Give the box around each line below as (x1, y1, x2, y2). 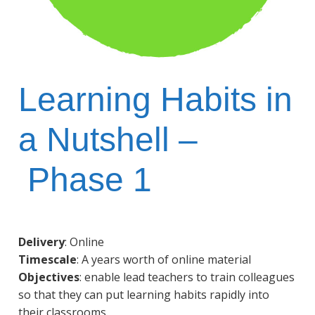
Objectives (18, 269, 79, 285)
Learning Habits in (18, 80, 292, 118)
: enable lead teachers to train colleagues (79, 269, 295, 285)
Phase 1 (18, 160, 152, 198)
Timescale (18, 251, 77, 267)
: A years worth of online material (76, 251, 251, 267)
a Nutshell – (18, 120, 198, 158)
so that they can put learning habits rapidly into (18, 286, 269, 302)
